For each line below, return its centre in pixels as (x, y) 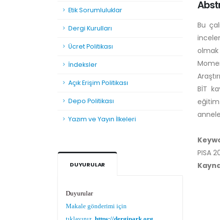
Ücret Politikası (91, 46)
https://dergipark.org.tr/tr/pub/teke (143, 208)
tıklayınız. (80, 208)
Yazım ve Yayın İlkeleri (102, 119)
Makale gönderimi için (96, 195)
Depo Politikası (91, 101)
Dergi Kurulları (90, 28)
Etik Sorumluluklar (95, 10)
